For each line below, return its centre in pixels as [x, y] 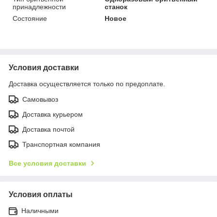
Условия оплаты [41, 194]
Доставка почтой [48, 129]
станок [116, 7]
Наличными [40, 210]
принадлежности [39, 7]
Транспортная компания [61, 144]
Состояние [30, 18]
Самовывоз [40, 99]
